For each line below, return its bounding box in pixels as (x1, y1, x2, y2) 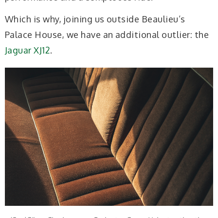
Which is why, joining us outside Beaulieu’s (5, 14, 185, 25)
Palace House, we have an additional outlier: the (5, 29, 209, 40)
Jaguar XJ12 (5, 45, 51, 56)
